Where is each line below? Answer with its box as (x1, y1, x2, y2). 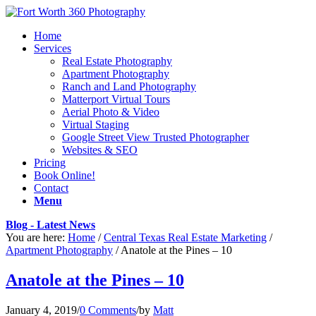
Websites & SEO (62, 144, 138, 156)
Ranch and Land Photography (62, 80, 196, 92)
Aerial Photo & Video (62, 106, 159, 118)
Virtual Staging (62, 119, 129, 130)
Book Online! (34, 169, 95, 181)
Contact (34, 182, 68, 194)
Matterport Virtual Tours (62, 93, 170, 105)
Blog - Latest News (6, 219, 95, 231)
